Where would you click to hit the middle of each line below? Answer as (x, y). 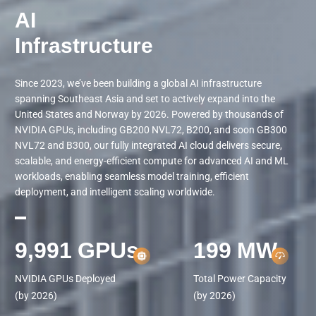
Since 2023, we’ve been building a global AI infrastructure (138, 83)
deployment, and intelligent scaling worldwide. (115, 192)
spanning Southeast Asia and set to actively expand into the (145, 98)
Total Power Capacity (240, 278)
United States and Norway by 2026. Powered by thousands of (149, 114)
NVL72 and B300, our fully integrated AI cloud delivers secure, (148, 145)
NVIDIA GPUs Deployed (65, 278)
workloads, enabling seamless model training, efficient (132, 176)
